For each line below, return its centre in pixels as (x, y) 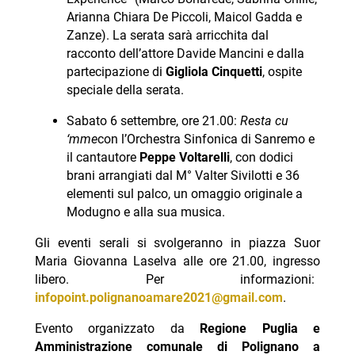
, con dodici (261, 158)
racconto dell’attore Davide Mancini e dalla (185, 54)
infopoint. (62, 298)
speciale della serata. (125, 90)
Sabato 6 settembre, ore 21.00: (153, 121)
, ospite (282, 72)
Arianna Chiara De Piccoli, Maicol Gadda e (184, 17)
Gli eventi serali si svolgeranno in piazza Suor (177, 243)
